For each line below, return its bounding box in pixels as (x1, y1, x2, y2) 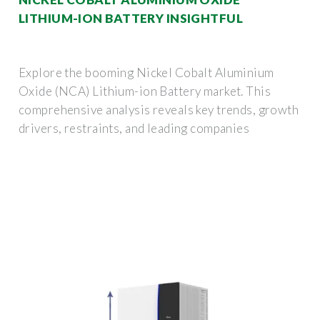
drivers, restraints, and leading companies (19, 120, 250, 136)
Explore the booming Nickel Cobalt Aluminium (19, 64, 274, 80)
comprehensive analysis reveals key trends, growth (19, 101, 299, 117)
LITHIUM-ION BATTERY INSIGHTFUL (19, 10, 243, 26)
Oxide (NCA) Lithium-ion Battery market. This (19, 83, 271, 99)
